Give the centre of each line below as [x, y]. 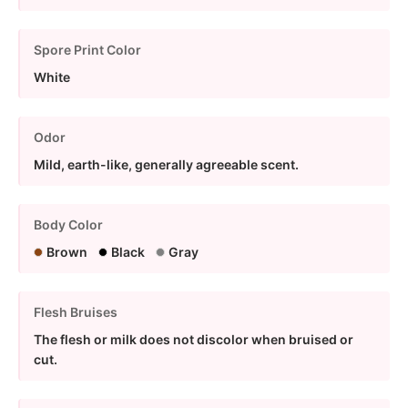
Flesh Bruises [76, 311]
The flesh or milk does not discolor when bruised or [194, 339]
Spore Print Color [87, 49]
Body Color [68, 224]
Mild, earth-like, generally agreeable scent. [166, 164]
